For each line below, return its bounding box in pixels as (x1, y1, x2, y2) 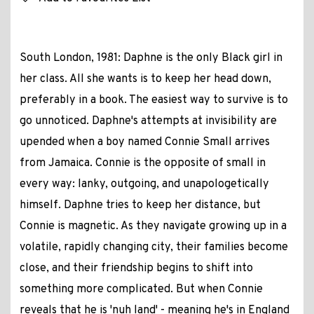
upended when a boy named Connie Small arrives (19, 135, 270, 150)
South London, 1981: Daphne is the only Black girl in (19, 51, 282, 66)
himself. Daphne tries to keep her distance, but (19, 198, 261, 213)
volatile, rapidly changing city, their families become (19, 240, 288, 255)
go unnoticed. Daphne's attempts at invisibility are (19, 114, 277, 129)
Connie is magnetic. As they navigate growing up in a (19, 219, 287, 234)
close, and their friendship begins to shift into (19, 261, 253, 276)
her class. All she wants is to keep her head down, (19, 72, 271, 87)
